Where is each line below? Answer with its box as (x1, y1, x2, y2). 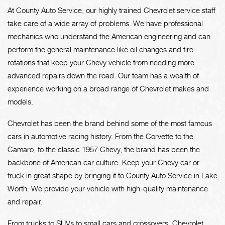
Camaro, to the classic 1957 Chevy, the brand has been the (8, 145, 200, 154)
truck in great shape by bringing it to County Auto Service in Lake (8, 171, 217, 180)
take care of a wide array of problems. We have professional (8, 19, 203, 28)
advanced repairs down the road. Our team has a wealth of (8, 71, 199, 80)
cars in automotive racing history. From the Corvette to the (8, 132, 193, 141)
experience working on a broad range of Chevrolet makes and (8, 84, 209, 93)
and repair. (8, 197, 43, 206)
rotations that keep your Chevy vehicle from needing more (8, 58, 194, 67)
